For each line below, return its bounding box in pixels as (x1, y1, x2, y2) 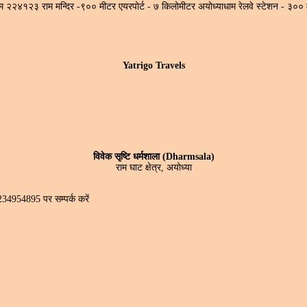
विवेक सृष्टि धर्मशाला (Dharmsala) (93, 151, 214, 162)
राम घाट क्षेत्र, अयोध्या (115, 162, 192, 173)
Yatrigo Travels (122, 60, 185, 71)
